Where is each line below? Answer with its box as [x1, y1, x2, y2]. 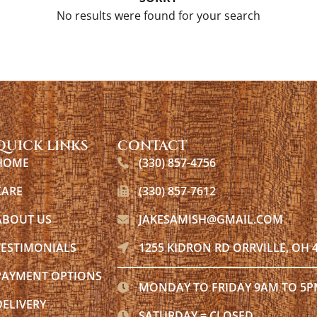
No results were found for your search [57, 8, 260, 24]
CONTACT [117, 136, 187, 155]
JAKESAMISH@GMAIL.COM [139, 211, 283, 227]
